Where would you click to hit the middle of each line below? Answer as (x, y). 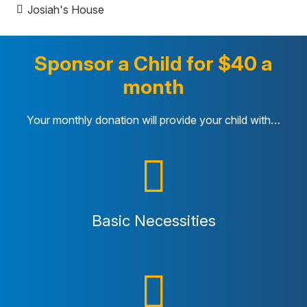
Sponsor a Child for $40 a (153, 63)
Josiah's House (66, 9)
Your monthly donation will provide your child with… (153, 120)
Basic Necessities (153, 221)
